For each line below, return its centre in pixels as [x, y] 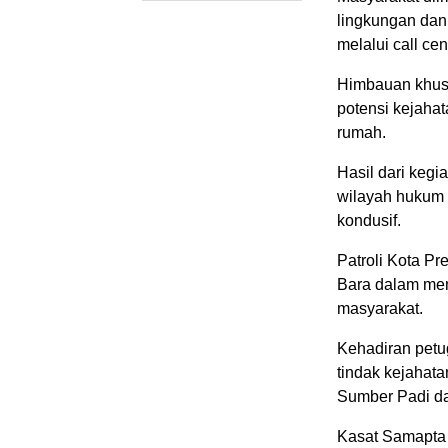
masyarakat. [380, 308]
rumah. [361, 132]
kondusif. [369, 220]
